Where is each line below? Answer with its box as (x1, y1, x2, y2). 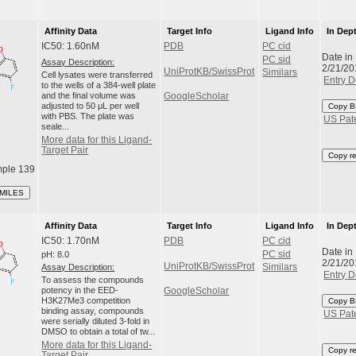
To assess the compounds (41, 275, 145, 285)
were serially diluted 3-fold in (41, 316, 150, 327)
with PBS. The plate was (41, 111, 135, 122)
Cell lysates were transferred (41, 70, 153, 80)
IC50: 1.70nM (41, 236, 100, 246)
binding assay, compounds (41, 306, 145, 316)
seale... (41, 122, 70, 132)
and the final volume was (41, 91, 137, 101)
